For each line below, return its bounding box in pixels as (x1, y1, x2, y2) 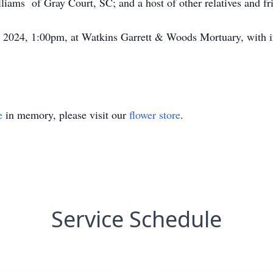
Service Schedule (51, 204, 222, 234)
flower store (129, 107, 180, 122)
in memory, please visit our (2, 107, 129, 122)
